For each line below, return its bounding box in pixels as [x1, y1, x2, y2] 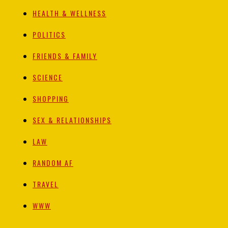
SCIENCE [33, 72, 63, 83]
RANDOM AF [33, 157, 73, 168]
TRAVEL [33, 179, 59, 190]
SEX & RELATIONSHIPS [33, 115, 111, 126]
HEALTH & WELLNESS [33, 8, 106, 19]
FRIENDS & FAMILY [33, 50, 97, 62]
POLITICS [33, 29, 66, 40]
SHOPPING [33, 93, 69, 104]
